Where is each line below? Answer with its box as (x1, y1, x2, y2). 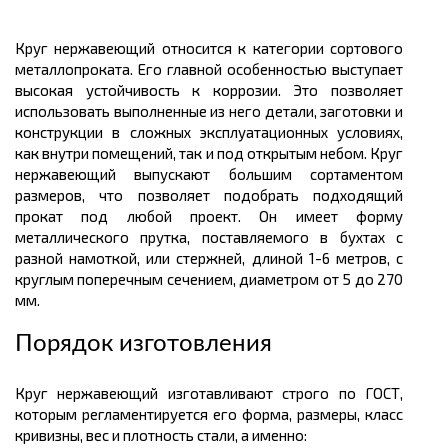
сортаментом (310, 165, 403, 184)
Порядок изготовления (15, 332, 272, 357)
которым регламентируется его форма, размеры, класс (15, 405, 403, 424)
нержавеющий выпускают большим (15, 165, 310, 184)
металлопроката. (15, 60, 133, 79)
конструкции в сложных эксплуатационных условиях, (15, 123, 403, 142)
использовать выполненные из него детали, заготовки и (15, 102, 403, 121)
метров (335, 249, 387, 268)
